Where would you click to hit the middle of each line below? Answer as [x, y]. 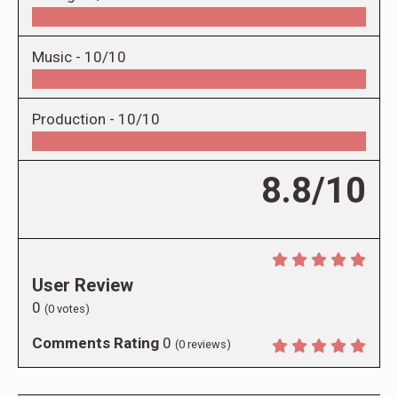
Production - [75, 119]
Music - [58, 57]
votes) [72, 309]
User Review [83, 286]
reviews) [208, 345]
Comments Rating [96, 343]
